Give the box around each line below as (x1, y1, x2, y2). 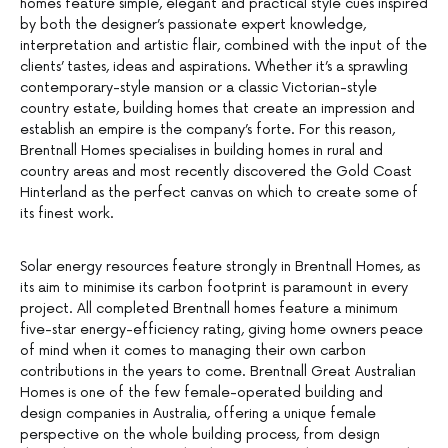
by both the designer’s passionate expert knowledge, (20, 16, 366, 34)
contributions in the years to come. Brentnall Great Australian (20, 363, 416, 381)
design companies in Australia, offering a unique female (20, 405, 376, 423)
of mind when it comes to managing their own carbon (20, 342, 366, 360)
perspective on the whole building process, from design (20, 426, 380, 444)
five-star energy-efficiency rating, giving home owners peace (20, 321, 423, 339)
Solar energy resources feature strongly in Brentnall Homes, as (20, 258, 420, 276)
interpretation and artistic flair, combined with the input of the (20, 37, 427, 55)
